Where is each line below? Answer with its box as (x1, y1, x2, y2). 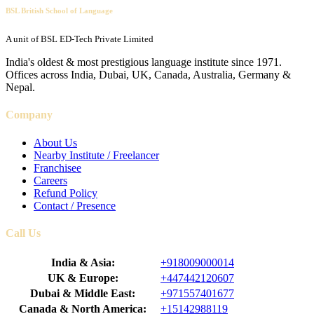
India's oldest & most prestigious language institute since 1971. (6, 56, 282, 68)
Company (6, 109, 53, 121)
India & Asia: (50, 257, 115, 269)
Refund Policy (34, 186, 97, 199)
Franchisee (34, 161, 81, 174)
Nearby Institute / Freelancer (34, 149, 159, 161)
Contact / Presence (34, 199, 116, 212)
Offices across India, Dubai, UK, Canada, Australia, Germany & (6, 69, 291, 81)
